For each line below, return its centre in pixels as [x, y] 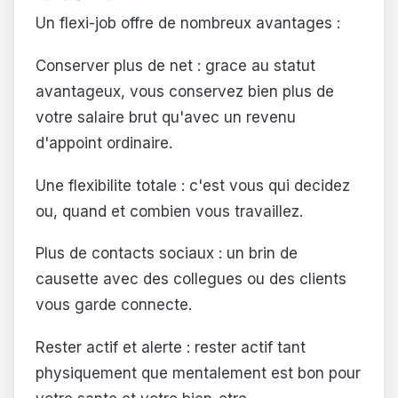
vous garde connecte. [114, 305]
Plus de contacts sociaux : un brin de [167, 254]
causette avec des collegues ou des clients [191, 279]
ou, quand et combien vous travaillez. [169, 211]
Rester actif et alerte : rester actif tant [171, 348]
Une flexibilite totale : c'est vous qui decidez [193, 185]
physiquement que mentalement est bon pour [198, 374]
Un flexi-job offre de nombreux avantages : [188, 24]
